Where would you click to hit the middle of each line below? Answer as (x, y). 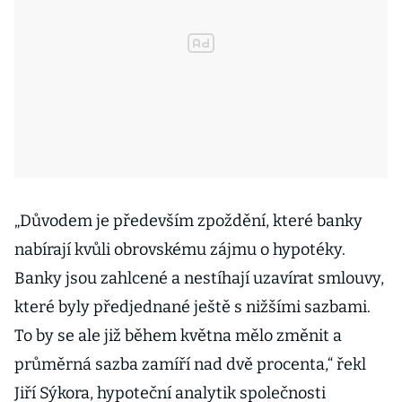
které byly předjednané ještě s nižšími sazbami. (192, 307)
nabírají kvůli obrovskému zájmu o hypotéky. (180, 249)
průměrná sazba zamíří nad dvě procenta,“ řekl (190, 364)
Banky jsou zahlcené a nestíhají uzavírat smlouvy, (199, 278)
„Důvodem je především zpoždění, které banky (188, 221)
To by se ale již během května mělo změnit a (178, 336)
